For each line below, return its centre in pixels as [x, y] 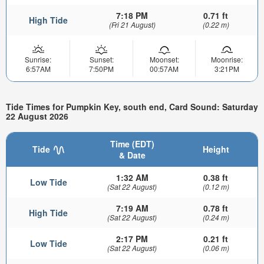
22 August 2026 [37, 116]
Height [216, 149]
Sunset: [101, 59]
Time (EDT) [132, 144]
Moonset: [164, 59]
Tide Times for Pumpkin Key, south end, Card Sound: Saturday [132, 107]
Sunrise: [38, 59]
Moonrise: [227, 59]
